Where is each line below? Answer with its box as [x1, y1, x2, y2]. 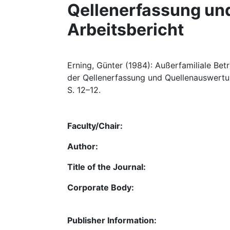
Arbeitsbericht [67, 20, 184, 40]
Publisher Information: [67, 215, 157, 225]
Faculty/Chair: [67, 121, 123, 131]
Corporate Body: [67, 182, 134, 193]
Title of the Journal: [67, 162, 146, 172]
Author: [67, 141, 98, 151]
